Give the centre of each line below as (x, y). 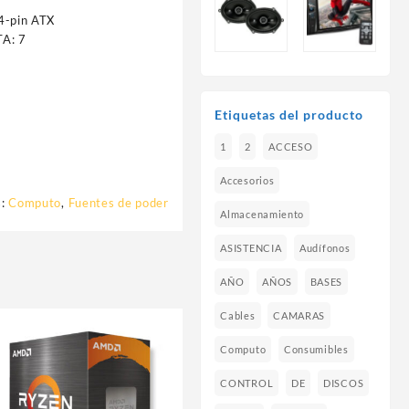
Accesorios (247, 181)
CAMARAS (299, 316)
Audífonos (325, 248)
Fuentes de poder (118, 202)
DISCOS (344, 383)
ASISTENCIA (251, 248)
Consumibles (316, 350)
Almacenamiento (262, 215)
